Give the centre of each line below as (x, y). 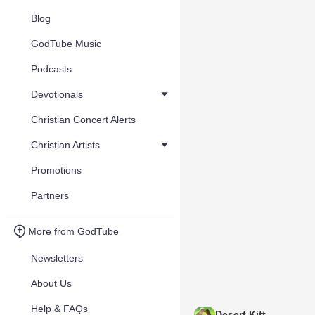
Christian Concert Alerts (83, 120)
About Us (51, 283)
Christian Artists (65, 145)
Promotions (56, 170)
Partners (50, 195)
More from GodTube (73, 231)
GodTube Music (66, 44)
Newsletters (57, 258)
